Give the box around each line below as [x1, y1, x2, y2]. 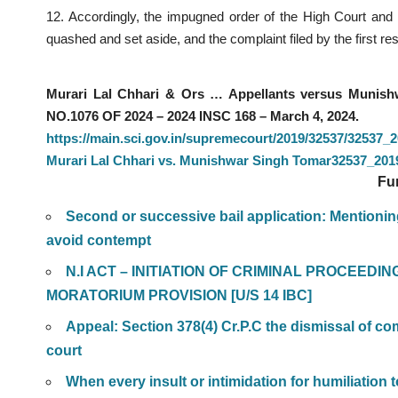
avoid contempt [46, 233, 151, 249]
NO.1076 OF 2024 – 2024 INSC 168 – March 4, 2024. [46, 107, 359, 123]
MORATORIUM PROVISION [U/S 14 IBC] [46, 288, 312, 304]
